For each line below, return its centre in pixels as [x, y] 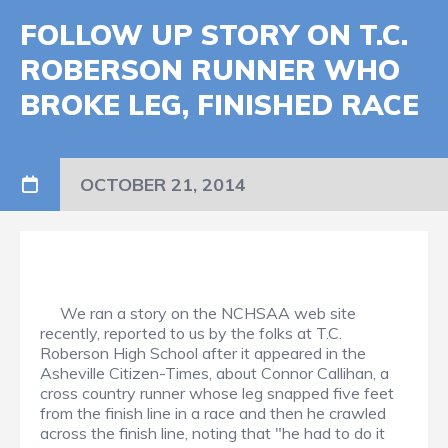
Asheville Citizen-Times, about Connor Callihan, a [214, 373]
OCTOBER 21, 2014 [163, 185]
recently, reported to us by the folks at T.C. [191, 333]
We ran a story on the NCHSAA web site [198, 313]
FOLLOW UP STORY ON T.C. [214, 35]
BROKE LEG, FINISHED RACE [219, 105]
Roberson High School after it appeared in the [203, 353]
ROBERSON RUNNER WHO [210, 70]
